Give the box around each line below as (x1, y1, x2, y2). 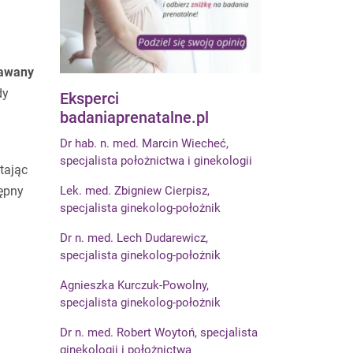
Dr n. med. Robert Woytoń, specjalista (60, 325, 258, 340)
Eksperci (60, 88, 119, 108)
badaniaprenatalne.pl (60, 107, 209, 127)
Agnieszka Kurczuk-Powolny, (60, 277, 209, 292)
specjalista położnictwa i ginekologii (60, 153, 252, 168)
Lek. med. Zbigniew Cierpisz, (60, 183, 210, 198)
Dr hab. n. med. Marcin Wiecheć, (60, 136, 229, 150)
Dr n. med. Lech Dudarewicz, (60, 230, 208, 245)
